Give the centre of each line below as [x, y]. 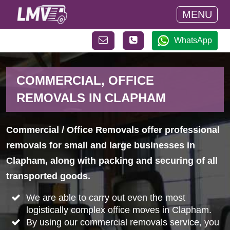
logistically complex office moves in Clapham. [119, 210]
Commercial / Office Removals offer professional [113, 130]
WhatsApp [193, 40]
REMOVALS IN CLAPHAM [91, 98]
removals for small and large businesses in [101, 145]
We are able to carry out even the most [106, 197]
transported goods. [48, 176]
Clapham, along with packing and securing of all [112, 161]
